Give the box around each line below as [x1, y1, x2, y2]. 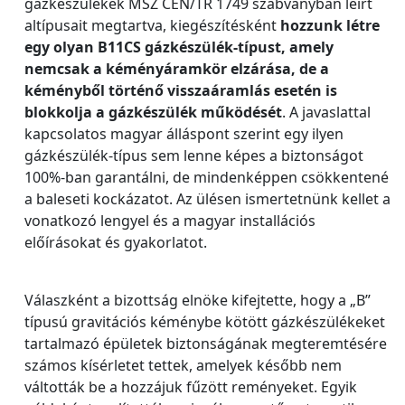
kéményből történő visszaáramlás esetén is [24, 80, 337, 100]
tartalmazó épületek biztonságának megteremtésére [24, 334, 387, 353]
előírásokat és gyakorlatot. [24, 232, 207, 252]
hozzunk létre [280, 15, 380, 35]
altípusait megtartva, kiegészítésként [24, 15, 280, 35]
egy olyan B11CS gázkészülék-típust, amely [24, 37, 334, 57]
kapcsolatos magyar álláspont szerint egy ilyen [24, 124, 344, 144]
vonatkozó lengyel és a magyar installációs [24, 211, 316, 231]
